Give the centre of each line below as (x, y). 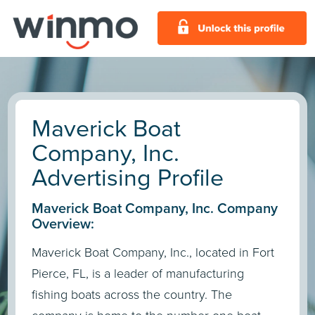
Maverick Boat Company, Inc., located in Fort (153, 253)
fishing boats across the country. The (132, 295)
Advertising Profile (128, 178)
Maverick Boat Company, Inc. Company (155, 208)
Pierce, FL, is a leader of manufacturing (138, 274)
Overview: (63, 224)
